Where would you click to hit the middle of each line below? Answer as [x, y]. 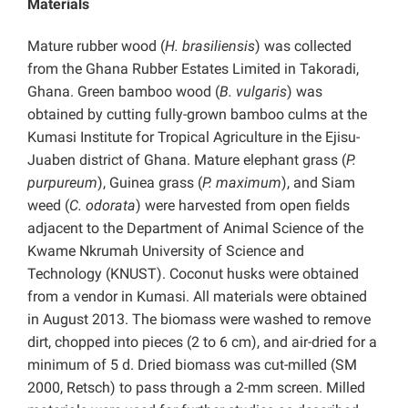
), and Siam [318, 183]
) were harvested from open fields [243, 206]
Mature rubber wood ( [96, 46]
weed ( [48, 206]
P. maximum [242, 183]
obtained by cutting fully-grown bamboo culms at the [197, 115]
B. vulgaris [253, 92]
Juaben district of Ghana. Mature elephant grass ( [187, 160]
